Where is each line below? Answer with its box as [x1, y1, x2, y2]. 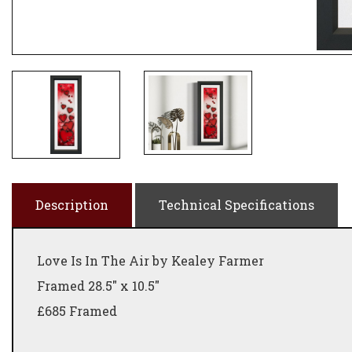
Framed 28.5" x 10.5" [37, 277, 163, 294]
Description [35, 196, 108, 213]
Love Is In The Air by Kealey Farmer [37, 252, 264, 269]
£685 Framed [37, 302, 120, 319]
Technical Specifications [159, 196, 314, 213]
